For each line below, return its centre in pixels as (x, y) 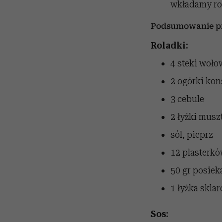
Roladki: (169, 46)
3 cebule (187, 99)
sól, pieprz (192, 135)
